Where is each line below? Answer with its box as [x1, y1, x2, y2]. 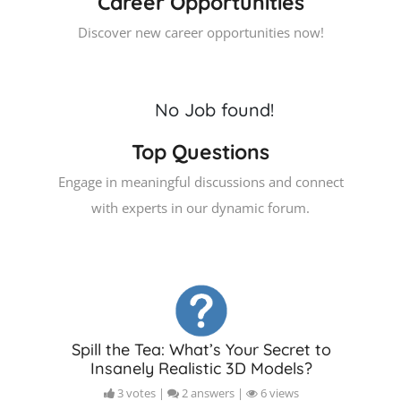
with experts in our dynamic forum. [91, 199, 310, 217]
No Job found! [154, 98, 274, 121]
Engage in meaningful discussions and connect [57, 173, 344, 191]
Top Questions [132, 139, 269, 165]
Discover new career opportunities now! [77, 23, 324, 41]
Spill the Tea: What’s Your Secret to [72, 339, 331, 360]
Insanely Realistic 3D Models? [90, 358, 312, 379]
